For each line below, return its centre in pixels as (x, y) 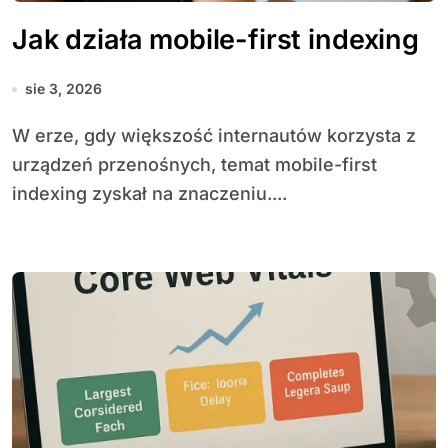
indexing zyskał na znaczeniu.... (149, 193)
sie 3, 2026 (63, 88)
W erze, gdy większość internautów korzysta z (21, 135)
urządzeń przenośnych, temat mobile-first (194, 164)
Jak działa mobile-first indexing (215, 39)
